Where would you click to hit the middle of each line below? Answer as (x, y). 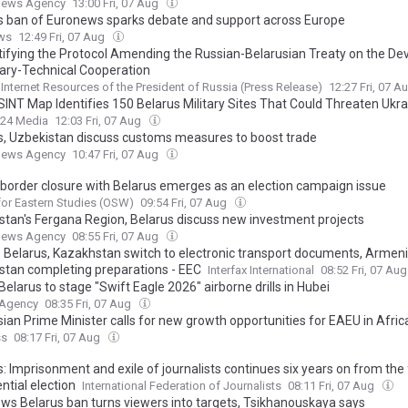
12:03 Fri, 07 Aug (99, 121)
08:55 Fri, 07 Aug (117, 237)
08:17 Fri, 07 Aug (58, 338)
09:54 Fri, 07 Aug (185, 203)
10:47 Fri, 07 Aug (117, 155)
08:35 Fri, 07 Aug (89, 304)
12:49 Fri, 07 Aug (63, 37)
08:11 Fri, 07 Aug (332, 386)
